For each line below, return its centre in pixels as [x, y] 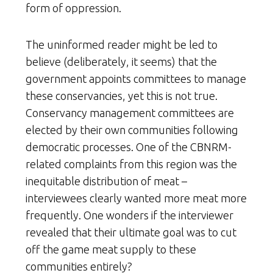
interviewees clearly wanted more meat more [136, 198]
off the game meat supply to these [111, 249]
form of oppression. [73, 8]
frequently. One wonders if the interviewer [129, 215]
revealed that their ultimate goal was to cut [131, 232]
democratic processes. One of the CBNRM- [129, 147]
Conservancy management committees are [130, 112]
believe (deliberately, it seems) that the [121, 61]
